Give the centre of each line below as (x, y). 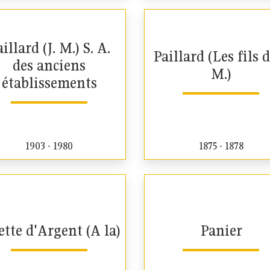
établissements (49, 83)
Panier (221, 230)
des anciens (49, 65)
